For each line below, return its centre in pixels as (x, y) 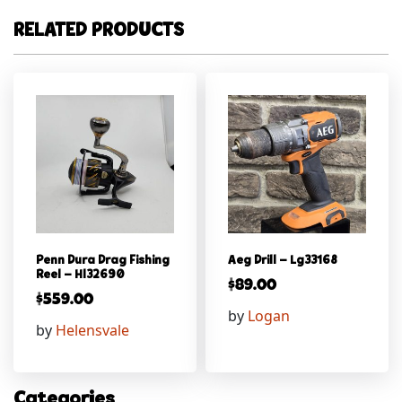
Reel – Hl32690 (80, 275)
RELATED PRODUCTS (99, 31)
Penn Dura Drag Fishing (103, 261)
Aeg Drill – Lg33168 (283, 261)
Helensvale (92, 331)
